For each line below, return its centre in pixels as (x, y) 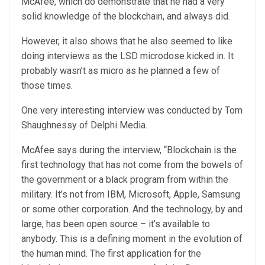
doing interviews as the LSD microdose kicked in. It (127, 56)
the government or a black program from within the (125, 180)
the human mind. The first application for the (111, 253)
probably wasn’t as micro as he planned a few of (121, 71)
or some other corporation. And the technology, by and (132, 209)
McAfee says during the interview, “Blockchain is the (129, 150)
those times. (47, 85)
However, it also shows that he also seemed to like (127, 41)
